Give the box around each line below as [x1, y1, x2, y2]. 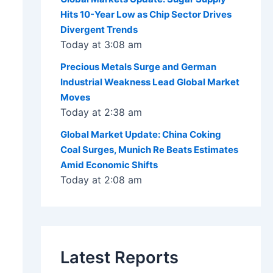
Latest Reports [60, 247, 179, 268]
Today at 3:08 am [60, 38, 142, 51]
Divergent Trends [60, 24, 138, 36]
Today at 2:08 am [60, 174, 142, 186]
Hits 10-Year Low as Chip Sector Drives [60, 9, 232, 21]
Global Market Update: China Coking [60, 129, 221, 141]
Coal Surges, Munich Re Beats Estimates [60, 144, 238, 156]
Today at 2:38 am [60, 106, 142, 119]
